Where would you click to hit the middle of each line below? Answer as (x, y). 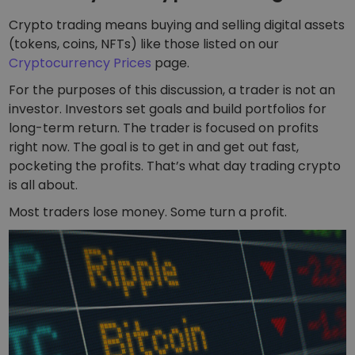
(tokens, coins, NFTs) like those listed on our (144, 44)
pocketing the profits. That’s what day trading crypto (175, 166)
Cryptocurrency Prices (80, 63)
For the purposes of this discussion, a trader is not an (172, 90)
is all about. (44, 185)
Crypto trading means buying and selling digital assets (177, 25)
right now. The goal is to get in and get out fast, (154, 147)
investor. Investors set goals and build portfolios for (168, 109)
